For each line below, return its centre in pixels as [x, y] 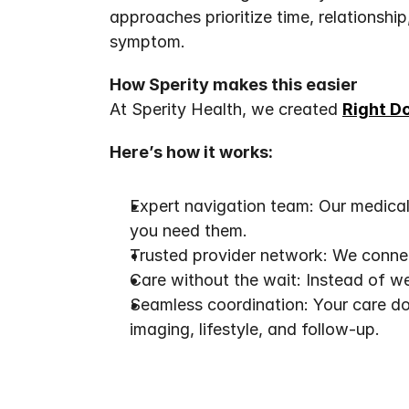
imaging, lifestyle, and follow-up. [255, 329]
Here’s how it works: [191, 152]
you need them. [189, 231]
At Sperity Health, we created [226, 109]
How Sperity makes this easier [234, 84]
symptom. [147, 42]
